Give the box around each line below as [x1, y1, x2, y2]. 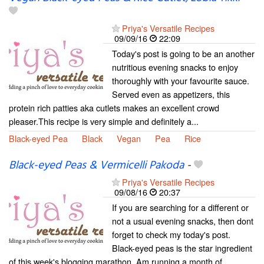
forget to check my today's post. [112, 228, 230, 241]
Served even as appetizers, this [112, 87, 230, 100]
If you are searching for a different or [112, 201, 249, 214]
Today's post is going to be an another [112, 47, 255, 60]
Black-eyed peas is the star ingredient [112, 242, 252, 255]
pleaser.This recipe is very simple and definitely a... [9, 114, 199, 127]
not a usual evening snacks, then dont [112, 214, 253, 227]
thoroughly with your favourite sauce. [112, 74, 249, 87]
